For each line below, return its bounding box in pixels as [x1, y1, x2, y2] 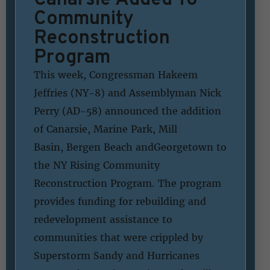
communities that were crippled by [34, 231, 203, 244]
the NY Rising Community [34, 159, 160, 172]
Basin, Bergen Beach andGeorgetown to [34, 141, 227, 154]
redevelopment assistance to [34, 213, 172, 226]
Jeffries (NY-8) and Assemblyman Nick [34, 87, 221, 99]
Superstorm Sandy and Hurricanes [34, 250, 199, 262]
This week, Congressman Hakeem [34, 69, 198, 81]
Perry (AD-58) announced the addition [34, 105, 221, 118]
